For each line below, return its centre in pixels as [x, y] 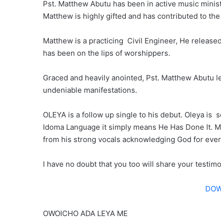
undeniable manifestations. [90, 90]
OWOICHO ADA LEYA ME [85, 214]
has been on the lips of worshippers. [107, 53]
